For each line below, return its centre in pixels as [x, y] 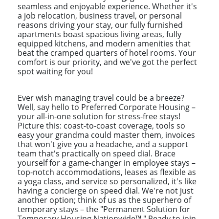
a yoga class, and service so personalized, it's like [107, 181]
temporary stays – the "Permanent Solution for [104, 209]
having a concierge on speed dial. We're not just [106, 190]
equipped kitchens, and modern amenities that [104, 43]
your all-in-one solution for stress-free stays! [99, 116]
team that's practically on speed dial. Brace [97, 153]
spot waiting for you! [55, 71]
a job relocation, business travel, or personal [100, 15]
